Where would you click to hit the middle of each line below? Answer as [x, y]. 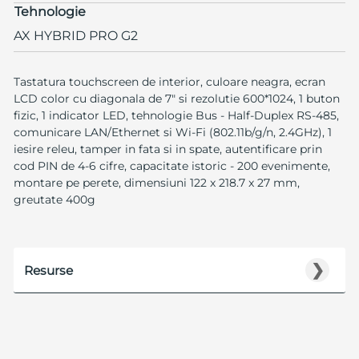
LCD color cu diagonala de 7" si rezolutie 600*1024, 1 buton [176, 98]
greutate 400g [54, 199]
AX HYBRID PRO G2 [75, 35]
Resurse [48, 270]
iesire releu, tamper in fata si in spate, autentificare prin [167, 149]
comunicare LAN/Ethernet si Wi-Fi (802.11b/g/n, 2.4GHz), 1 [172, 132]
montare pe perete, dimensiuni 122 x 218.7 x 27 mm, [156, 182]
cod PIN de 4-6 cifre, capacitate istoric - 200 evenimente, [171, 165]
